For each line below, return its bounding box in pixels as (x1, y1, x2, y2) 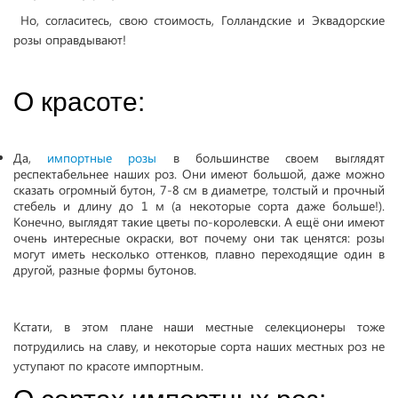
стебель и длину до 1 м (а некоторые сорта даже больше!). (13, 197, 385, 214)
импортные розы (47, 149, 157, 166)
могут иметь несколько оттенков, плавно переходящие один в (13, 245, 385, 262)
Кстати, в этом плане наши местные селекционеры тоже (13, 317, 385, 335)
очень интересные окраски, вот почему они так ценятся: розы (13, 229, 385, 246)
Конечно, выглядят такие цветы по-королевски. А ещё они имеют (13, 213, 385, 230)
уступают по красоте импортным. (13, 356, 203, 374)
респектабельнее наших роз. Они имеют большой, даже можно (13, 165, 385, 182)
